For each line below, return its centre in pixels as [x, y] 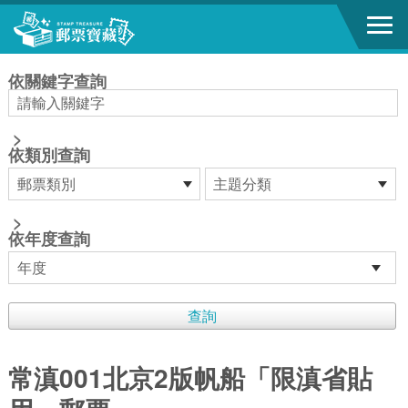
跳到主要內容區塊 [60, 17]
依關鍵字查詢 [57, 81]
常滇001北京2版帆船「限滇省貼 [190, 377]
